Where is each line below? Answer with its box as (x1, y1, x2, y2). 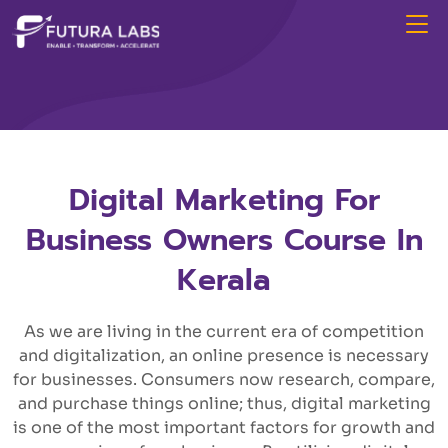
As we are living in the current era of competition (24, 321, 424, 342)
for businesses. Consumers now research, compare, (13, 369, 435, 390)
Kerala (177, 257, 271, 303)
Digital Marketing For (68, 177, 380, 223)
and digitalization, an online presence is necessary (19, 345, 429, 366)
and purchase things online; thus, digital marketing (17, 393, 431, 414)
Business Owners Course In (25, 217, 423, 263)
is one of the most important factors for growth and (13, 417, 435, 438)
